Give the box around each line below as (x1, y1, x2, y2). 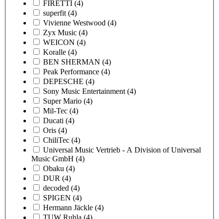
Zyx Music (43, 28, 77, 37)
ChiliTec (43, 135, 69, 144)
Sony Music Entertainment (43, 87, 125, 95)
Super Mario (43, 96, 82, 105)
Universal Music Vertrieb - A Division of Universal (43, 145, 201, 154)
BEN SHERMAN (43, 57, 100, 66)
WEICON (43, 38, 75, 46)
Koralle (43, 47, 66, 56)
